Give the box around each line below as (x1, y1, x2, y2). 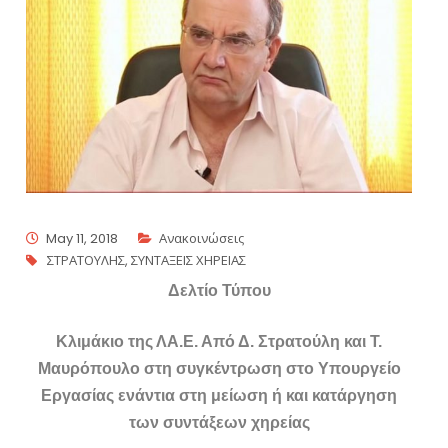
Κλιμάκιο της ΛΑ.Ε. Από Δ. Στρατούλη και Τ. (56, 333, 382, 351)
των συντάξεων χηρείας (128, 414, 310, 432)
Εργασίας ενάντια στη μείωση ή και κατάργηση (41, 387, 397, 405)
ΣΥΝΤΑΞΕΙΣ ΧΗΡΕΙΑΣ (131, 251, 247, 271)
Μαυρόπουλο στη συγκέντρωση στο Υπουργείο (37, 360, 401, 378)
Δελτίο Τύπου (167, 282, 271, 300)
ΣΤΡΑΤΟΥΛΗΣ (47, 251, 126, 271)
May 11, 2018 (46, 229, 119, 249)
